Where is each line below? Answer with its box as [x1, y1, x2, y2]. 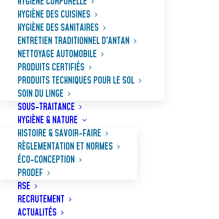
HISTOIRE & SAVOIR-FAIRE [18, 127, 101, 140]
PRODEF [18, 167, 43, 180]
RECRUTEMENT [18, 193, 65, 206]
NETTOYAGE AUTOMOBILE [18, 48, 97, 61]
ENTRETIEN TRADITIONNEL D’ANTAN [18, 35, 130, 48]
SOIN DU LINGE [18, 88, 64, 101]
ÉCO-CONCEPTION [18, 153, 75, 167]
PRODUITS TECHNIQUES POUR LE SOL [18, 74, 134, 88]
